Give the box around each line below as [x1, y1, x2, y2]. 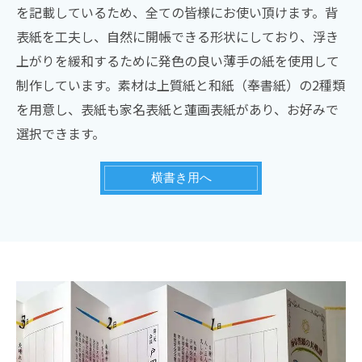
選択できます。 [16, 124, 105, 143]
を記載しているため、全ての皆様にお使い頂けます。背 [16, 2, 338, 22]
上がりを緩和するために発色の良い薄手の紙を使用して [16, 51, 339, 70]
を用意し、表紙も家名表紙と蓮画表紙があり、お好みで [16, 99, 339, 119]
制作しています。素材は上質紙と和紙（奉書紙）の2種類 [16, 75, 345, 95]
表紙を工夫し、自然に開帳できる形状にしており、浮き [16, 27, 339, 46]
